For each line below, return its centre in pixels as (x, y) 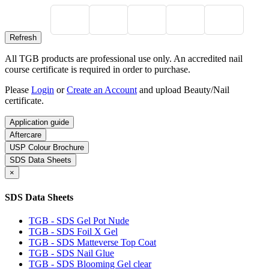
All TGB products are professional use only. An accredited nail (124, 59)
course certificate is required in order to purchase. (98, 70)
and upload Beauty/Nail (183, 90)
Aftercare (26, 135)
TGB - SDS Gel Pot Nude (79, 220)
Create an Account (102, 90)
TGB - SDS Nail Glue (71, 253)
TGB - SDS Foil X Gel (73, 231)
